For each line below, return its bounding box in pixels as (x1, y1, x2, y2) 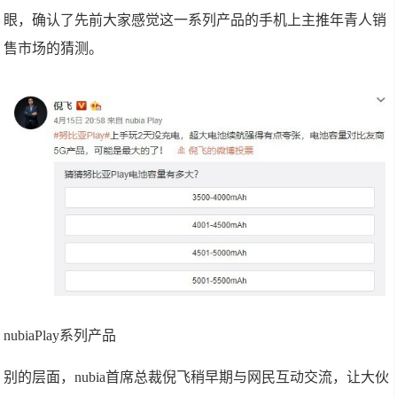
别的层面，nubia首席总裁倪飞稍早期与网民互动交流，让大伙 (4, 370, 390, 385)
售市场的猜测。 (4, 41, 104, 57)
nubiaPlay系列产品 (4, 328, 117, 344)
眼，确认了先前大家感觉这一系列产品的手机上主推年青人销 (4, 12, 387, 28)
